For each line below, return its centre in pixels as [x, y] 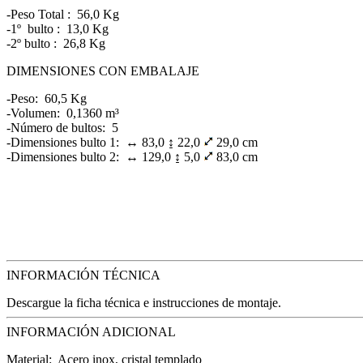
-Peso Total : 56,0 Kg [63, 15]
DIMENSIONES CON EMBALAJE [103, 71]
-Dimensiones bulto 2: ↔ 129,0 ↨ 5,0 [105, 157]
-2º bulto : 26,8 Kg [56, 44]
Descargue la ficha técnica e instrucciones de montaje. [144, 303]
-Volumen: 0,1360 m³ [63, 113]
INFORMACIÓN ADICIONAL [91, 332]
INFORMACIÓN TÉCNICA [83, 275]
